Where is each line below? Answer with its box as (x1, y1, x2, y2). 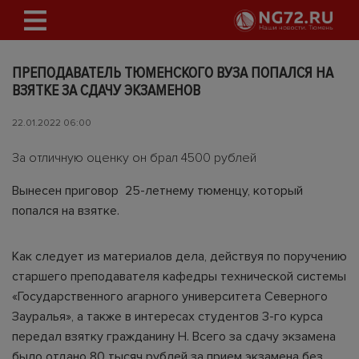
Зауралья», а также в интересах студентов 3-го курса (12, 309, 323, 325)
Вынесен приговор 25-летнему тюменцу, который (12, 183, 303, 199)
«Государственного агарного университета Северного (12, 288, 328, 305)
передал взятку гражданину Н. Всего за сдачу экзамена (12, 329, 336, 345)
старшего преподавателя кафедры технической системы (12, 268, 346, 284)
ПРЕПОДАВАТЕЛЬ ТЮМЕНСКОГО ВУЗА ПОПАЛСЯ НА (12, 63, 333, 83)
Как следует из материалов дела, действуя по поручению (12, 248, 347, 264)
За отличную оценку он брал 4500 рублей (12, 150, 256, 166)
